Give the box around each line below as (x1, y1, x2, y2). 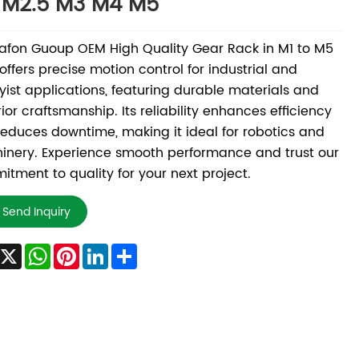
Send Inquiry (2, 202, 71, 221)
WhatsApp (50, 240, 118, 261)
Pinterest (79, 240, 135, 261)
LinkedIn (107, 240, 159, 261)
